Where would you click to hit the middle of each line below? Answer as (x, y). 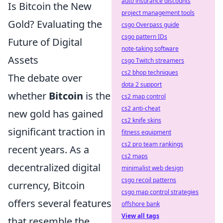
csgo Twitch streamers (153, 60)
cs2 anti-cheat (141, 108)
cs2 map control (144, 96)
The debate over (45, 78)
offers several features (60, 203)
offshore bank (141, 204)
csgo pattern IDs (144, 37)
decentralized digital (54, 167)
